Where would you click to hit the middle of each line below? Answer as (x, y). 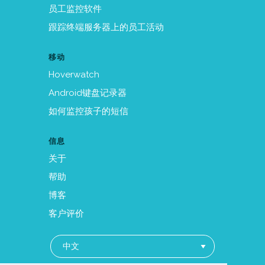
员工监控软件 (75, 9)
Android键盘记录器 (88, 93)
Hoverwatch (74, 75)
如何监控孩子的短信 (88, 111)
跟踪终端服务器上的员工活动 (106, 27)
